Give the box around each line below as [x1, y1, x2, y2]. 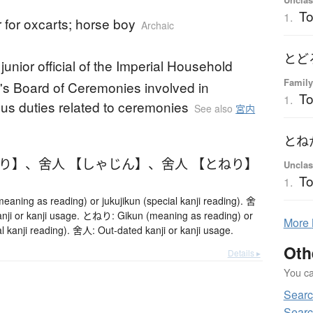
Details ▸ [227, 247, 261, 259]
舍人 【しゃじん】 [38, 154, 149, 173]
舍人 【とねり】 [161, 154, 259, 173]
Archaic [141, 18, 175, 33]
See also [194, 101, 236, 116]
